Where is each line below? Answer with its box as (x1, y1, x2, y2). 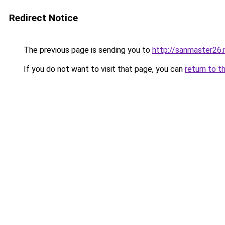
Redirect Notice (9, 12, 78, 24)
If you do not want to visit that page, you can (22, 64, 185, 74)
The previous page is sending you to (22, 45, 152, 55)
